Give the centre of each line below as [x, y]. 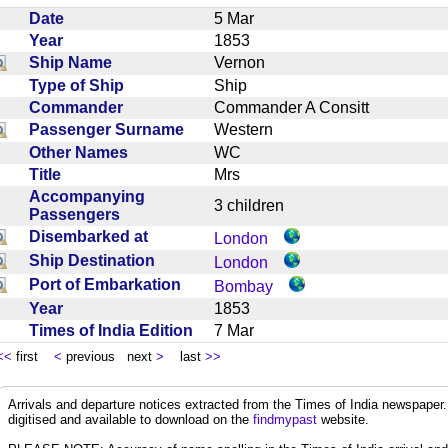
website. [343, 419]
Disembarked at [92, 236]
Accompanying [87, 196]
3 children [257, 205]
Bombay [243, 286]
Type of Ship [80, 85]
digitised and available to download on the [130, 419]
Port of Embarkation [109, 284]
